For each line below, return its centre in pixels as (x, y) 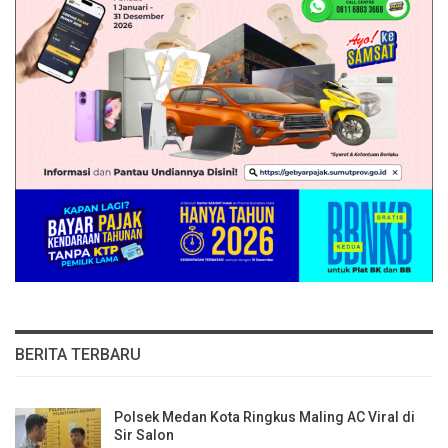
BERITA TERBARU (78, 354)
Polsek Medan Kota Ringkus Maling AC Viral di (264, 416)
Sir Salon (144, 434)
